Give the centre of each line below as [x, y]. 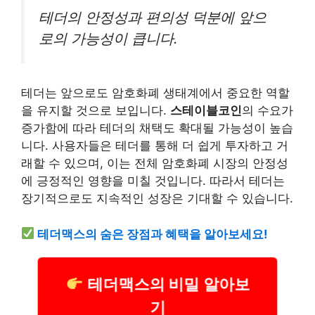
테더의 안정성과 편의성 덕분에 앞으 [153, 17]
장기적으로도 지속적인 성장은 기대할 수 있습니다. [157, 199]
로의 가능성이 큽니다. [108, 38]
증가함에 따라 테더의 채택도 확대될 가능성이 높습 [157, 128]
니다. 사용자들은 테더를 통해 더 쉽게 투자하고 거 [155, 146]
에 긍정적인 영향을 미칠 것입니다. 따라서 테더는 [153, 181]
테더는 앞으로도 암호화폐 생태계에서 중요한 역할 [155, 93]
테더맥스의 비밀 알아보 [166, 285]
